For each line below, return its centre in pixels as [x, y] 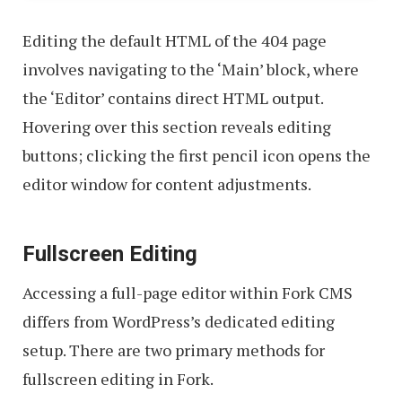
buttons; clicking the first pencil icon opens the [197, 156]
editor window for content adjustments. [167, 184]
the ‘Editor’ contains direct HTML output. [173, 98]
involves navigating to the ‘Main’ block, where [191, 70]
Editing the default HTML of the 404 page [175, 41]
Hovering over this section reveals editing [177, 127]
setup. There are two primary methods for [174, 350]
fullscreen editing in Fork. [118, 379]
